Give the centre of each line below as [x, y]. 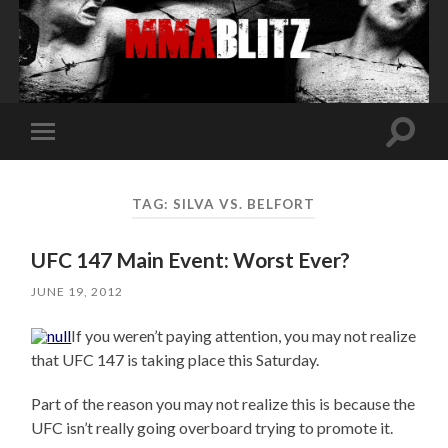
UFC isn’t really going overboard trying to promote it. [212, 428]
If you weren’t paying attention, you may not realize [244, 336]
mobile [70, 162]
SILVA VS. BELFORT [244, 203]
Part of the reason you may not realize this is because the [223, 404]
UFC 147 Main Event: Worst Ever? [191, 260]
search [422, 154]
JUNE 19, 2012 [77, 292]
